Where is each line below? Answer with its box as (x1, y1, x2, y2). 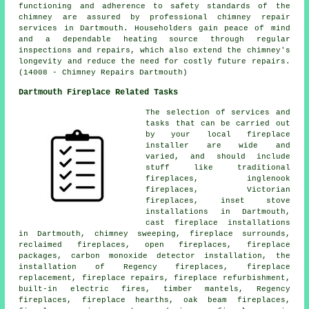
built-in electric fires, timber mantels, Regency (19, 284, 290, 293)
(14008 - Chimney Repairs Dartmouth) (19, 68, 188, 77)
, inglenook (194, 174, 290, 183)
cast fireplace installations (146, 218, 290, 227)
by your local (146, 130, 247, 139)
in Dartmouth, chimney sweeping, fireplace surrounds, (19, 229, 290, 238)
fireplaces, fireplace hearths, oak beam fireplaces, (19, 295, 290, 304)
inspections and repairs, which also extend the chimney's (19, 46, 290, 54)
